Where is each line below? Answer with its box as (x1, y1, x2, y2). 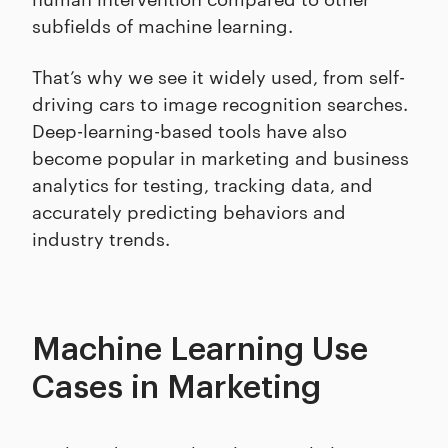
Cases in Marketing (32, 372, 321, 405)
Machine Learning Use (32, 334, 368, 367)
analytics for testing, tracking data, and (32, 171, 373, 197)
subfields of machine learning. (32, 12, 298, 38)
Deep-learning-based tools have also (32, 117, 347, 143)
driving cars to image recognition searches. (32, 90, 408, 116)
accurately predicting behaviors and (32, 198, 346, 224)
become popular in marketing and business (32, 144, 409, 170)
